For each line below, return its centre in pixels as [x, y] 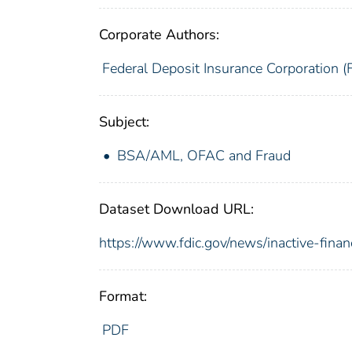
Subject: [124, 121]
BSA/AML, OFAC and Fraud [204, 155]
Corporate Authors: [159, 34]
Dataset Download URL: [176, 209]
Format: [123, 296]
